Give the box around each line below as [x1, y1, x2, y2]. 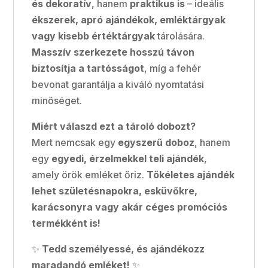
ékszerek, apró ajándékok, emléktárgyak [32, 13, 226, 26]
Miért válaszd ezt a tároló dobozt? [32, 120, 196, 132]
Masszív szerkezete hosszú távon [32, 45, 195, 58]
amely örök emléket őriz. [32, 168, 147, 181]
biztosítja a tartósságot [32, 62, 145, 74]
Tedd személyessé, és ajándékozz [42, 242, 205, 255]
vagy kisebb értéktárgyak [32, 29, 156, 42]
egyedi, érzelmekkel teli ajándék [51, 152, 205, 165]
